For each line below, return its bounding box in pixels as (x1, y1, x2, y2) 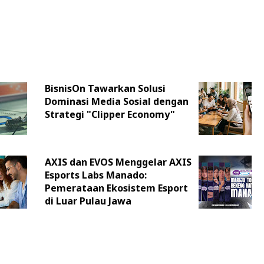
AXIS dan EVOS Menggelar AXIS (44, 156, 192, 169)
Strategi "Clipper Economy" (44, 108, 175, 121)
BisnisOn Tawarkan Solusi (44, 82, 166, 95)
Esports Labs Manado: (44, 169, 147, 182)
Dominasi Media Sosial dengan (44, 95, 189, 108)
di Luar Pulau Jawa (44, 194, 131, 208)
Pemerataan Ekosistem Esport (44, 181, 188, 195)
